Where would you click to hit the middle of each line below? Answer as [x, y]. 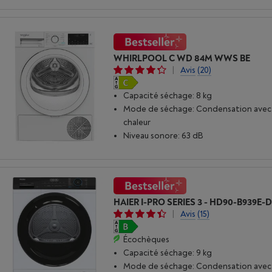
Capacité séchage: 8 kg [168, 96]
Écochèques [147, 239]
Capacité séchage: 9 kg [168, 253]
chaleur [137, 123]
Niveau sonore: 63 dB [164, 136]
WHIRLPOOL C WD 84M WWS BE [182, 59]
